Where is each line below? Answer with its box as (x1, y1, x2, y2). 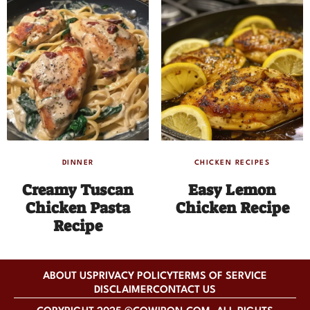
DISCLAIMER (94, 285, 153, 296)
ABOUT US (43, 271, 93, 282)
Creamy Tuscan (22, 180, 134, 201)
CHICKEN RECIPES (194, 159, 271, 167)
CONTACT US (153, 285, 216, 296)
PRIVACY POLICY (93, 271, 173, 282)
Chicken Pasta (26, 198, 130, 219)
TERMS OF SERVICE (173, 271, 267, 282)
